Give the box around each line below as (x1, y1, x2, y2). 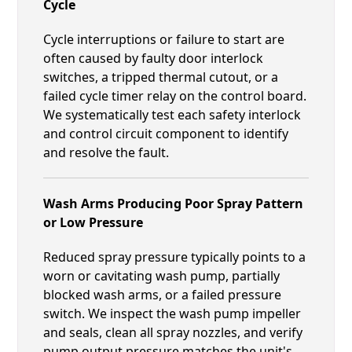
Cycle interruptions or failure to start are (43, 30, 285, 48)
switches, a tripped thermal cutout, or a (43, 68, 279, 86)
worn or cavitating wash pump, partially (43, 266, 280, 284)
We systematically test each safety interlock (43, 105, 302, 123)
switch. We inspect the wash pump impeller (43, 304, 302, 322)
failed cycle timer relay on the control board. (43, 86, 307, 104)
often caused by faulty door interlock (43, 49, 264, 67)
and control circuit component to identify (43, 124, 289, 142)
